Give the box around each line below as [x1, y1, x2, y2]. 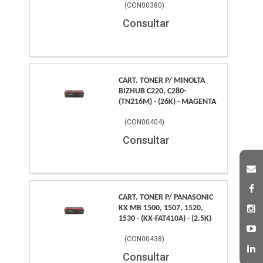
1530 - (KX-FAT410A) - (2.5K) [119, 214, 212, 224]
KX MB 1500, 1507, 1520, [119, 204, 204, 213]
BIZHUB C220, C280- [119, 87, 187, 96]
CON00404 [127, 118, 163, 127]
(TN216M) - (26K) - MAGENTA [119, 97, 217, 107]
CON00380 [127, 1, 163, 10]
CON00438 [127, 235, 163, 244]
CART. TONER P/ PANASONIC [119, 193, 214, 203]
